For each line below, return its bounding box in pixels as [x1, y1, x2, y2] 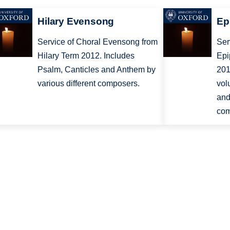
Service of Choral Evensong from [37, 37, 158, 47]
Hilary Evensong [37, 16, 114, 27]
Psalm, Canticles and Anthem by [37, 65, 156, 74]
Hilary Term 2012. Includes [37, 51, 135, 61]
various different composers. [37, 79, 140, 88]
